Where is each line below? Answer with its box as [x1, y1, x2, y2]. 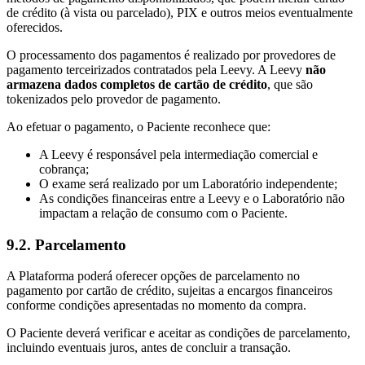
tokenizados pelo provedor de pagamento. [7, 92, 221, 107]
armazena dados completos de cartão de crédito [7, 77, 267, 92]
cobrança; [39, 162, 89, 177]
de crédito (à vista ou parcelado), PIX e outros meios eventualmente [7, 6, 353, 20]
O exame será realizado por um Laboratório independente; [39, 177, 337, 191]
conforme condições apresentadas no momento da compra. [7, 298, 306, 313]
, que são [267, 77, 313, 92]
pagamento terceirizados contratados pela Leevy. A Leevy [7, 63, 306, 77]
